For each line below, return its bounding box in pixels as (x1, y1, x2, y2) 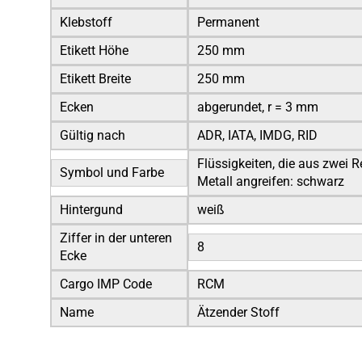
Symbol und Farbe (60, 165, 164, 180)
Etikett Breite (60, 71, 157, 86)
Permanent (197, 15, 259, 30)
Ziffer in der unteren (60, 230, 172, 246)
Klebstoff (60, 15, 112, 30)
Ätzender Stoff (197, 305, 280, 320)
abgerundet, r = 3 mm (197, 99, 318, 115)
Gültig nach (60, 128, 125, 143)
